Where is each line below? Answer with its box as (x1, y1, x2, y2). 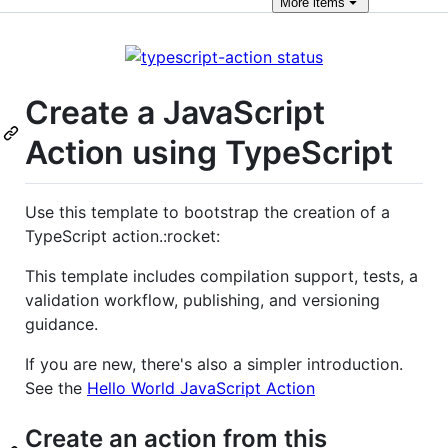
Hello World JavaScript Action (87, 377, 315, 398)
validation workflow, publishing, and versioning (25, 289, 380, 310)
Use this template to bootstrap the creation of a (25, 201, 390, 222)
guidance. (25, 313, 98, 334)
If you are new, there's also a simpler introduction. (25, 353, 403, 374)
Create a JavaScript (25, 93, 325, 132)
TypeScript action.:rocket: (25, 225, 220, 246)
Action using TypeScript (25, 133, 393, 172)
